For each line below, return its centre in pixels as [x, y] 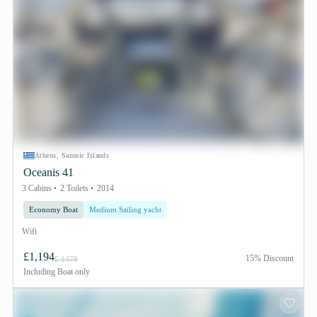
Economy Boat [53, 209]
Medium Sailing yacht [125, 209]
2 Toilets [74, 188]
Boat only [73, 272]
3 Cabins [37, 188]
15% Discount [270, 258]
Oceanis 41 [48, 172]
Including [39, 272]
